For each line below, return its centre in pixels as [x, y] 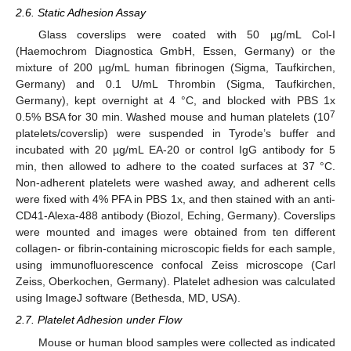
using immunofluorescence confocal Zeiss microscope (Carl [175, 265]
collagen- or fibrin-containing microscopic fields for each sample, [175, 249]
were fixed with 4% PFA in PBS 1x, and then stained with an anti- [175, 199]
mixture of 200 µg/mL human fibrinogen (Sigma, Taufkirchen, [175, 68]
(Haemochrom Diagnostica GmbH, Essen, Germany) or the [175, 51]
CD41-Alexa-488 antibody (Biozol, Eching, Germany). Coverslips [175, 216]
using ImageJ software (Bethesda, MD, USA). [128, 298]
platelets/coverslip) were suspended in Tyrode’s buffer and [175, 134]
